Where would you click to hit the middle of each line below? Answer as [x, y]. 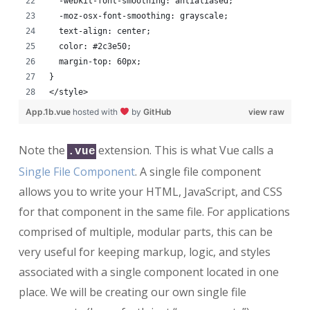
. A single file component [198, 171]
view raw [267, 111]
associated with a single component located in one [148, 272]
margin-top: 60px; [95, 61]
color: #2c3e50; [90, 46]
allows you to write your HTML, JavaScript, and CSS [150, 191]
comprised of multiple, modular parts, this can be [145, 231]
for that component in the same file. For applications [154, 211]
